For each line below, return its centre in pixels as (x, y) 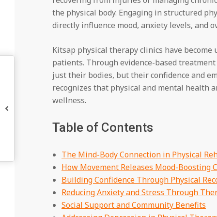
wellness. (69, 100)
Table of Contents (102, 127)
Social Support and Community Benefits (133, 205)
